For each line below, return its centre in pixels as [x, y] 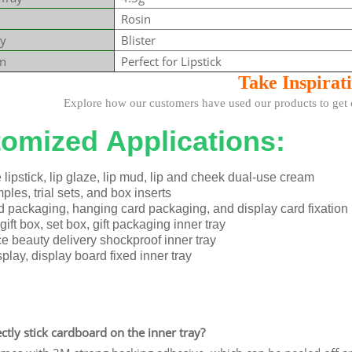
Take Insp [278, 82]
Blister [138, 40]
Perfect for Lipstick [171, 61]
